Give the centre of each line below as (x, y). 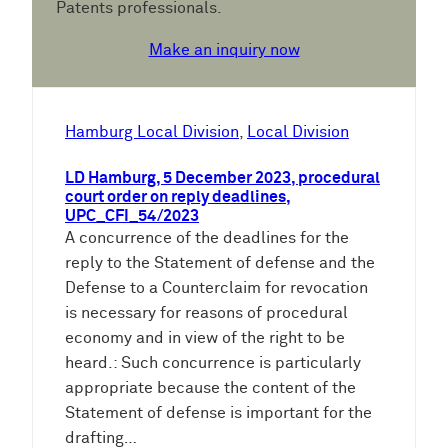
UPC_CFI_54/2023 (132, 216)
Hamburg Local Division (152, 132)
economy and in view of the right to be (205, 338)
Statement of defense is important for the (218, 413)
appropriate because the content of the (210, 388)
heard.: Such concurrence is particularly (213, 363)
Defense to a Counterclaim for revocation (216, 288)
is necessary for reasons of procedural (206, 313)
